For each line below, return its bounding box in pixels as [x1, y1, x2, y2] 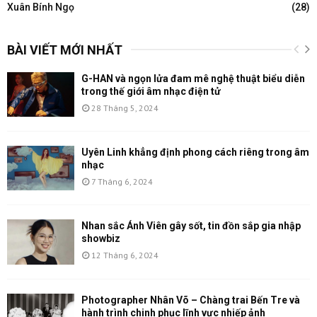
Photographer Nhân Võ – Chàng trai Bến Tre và [81, 294, 300, 306]
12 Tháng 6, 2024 [91, 250, 158, 261]
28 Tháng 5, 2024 [91, 102, 158, 113]
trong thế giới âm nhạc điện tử [81, 85, 221, 97]
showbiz [81, 233, 120, 245]
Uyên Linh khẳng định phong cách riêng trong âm [81, 146, 309, 158]
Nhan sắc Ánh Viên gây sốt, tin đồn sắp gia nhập [81, 220, 301, 232]
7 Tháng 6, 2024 [91, 175, 153, 187]
